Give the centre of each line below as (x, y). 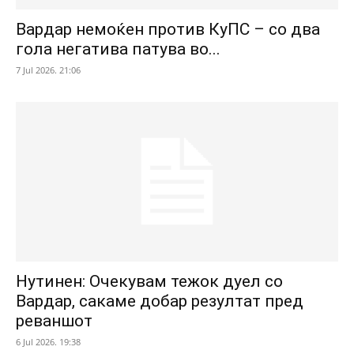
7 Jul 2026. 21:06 (48, 70)
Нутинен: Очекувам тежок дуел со (149, 281)
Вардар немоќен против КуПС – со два (168, 30)
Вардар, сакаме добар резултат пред (160, 301)
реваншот (54, 320)
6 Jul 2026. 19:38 (48, 341)
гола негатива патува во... (118, 49)
